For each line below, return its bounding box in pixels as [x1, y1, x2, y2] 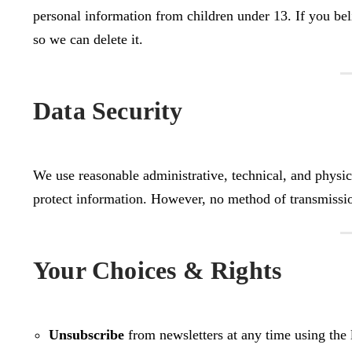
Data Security [33, 96, 183, 125]
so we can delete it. [33, 31, 143, 47]
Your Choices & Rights [33, 255, 282, 284]
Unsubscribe [49, 326, 124, 343]
